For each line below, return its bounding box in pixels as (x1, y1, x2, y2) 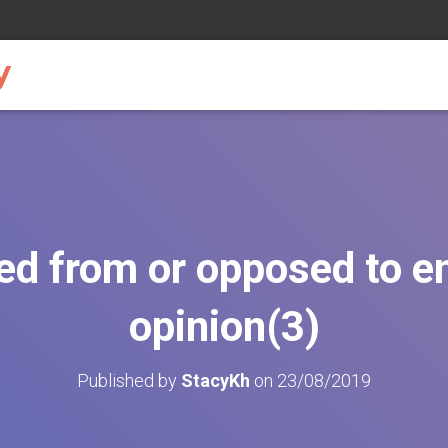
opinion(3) (128, 302, 320, 351)
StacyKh (181, 370, 250, 391)
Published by (77, 370, 181, 391)
